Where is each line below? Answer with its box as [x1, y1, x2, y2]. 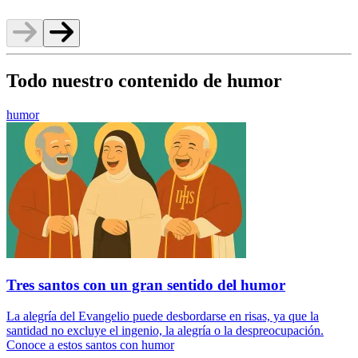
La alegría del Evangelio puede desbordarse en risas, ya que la [6, 308, 319, 323]
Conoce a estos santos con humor [6, 337, 174, 352]
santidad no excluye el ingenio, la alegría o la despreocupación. [6, 323, 324, 337]
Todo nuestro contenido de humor [6, 70, 282, 92]
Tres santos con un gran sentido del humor [6, 276, 285, 294]
